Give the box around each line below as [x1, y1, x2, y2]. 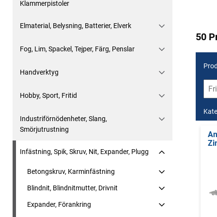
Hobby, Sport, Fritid [20, 92, 77, 99]
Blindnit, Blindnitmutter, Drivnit [27, 184, 118, 192]
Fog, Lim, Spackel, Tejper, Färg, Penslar [20, 45, 135, 53]
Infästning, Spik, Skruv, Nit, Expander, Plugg [20, 148, 149, 155]
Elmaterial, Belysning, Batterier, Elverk [20, 22, 131, 30]
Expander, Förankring [27, 201, 91, 208]
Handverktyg [20, 68, 59, 76]
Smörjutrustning [20, 125, 69, 133]
